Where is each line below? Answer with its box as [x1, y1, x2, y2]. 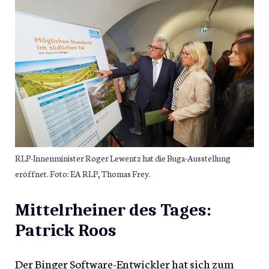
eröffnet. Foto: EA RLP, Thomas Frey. [15, 167, 151, 180]
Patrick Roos [15, 220, 116, 241]
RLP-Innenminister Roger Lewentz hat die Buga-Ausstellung [15, 151, 231, 164]
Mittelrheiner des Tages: [15, 200, 211, 220]
